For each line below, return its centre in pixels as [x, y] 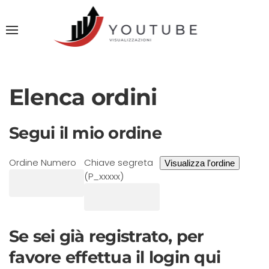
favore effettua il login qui [115, 257]
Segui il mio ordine [85, 133]
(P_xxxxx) [104, 176]
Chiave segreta [119, 162]
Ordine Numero [43, 162]
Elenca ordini [83, 97]
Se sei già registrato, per [107, 236]
